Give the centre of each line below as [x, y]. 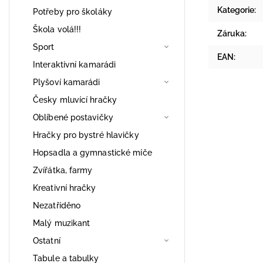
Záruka [231, 33]
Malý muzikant [62, 223]
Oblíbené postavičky [73, 117]
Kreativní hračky [65, 188]
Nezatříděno [57, 205]
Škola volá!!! [57, 29]
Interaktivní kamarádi [75, 64]
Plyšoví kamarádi [67, 82]
